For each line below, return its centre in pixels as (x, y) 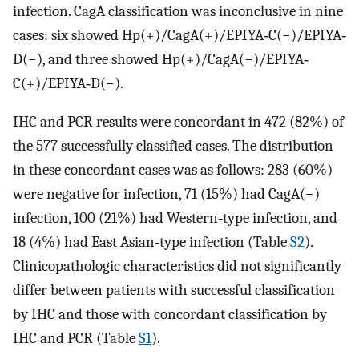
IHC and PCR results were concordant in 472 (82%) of (178, 122)
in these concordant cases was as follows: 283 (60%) (173, 170)
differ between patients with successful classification (174, 290)
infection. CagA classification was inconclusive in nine (178, 11)
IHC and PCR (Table (76, 339)
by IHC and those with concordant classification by (170, 315)
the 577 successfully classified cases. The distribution (173, 146)
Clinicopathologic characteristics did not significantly (177, 266)
